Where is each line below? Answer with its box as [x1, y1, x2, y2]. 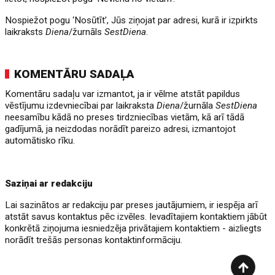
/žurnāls [69, 26, 105, 37]
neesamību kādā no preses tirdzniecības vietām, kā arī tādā [5, 112, 245, 123]
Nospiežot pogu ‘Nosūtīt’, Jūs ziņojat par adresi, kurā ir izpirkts [5, 15, 258, 26]
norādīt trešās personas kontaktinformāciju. [5, 234, 183, 246]
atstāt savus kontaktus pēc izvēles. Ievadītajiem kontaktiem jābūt [5, 211, 268, 222]
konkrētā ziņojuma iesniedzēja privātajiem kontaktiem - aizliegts [5, 223, 262, 234]
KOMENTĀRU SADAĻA [14, 67, 135, 81]
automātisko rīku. [5, 135, 76, 146]
